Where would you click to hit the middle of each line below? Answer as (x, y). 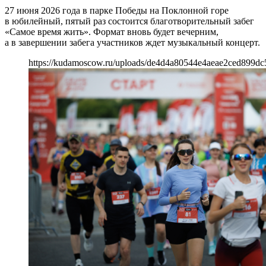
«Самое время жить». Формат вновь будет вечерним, (112, 31)
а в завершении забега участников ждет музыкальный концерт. (132, 42)
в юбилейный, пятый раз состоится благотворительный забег (129, 21)
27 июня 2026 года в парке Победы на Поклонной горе (117, 10)
